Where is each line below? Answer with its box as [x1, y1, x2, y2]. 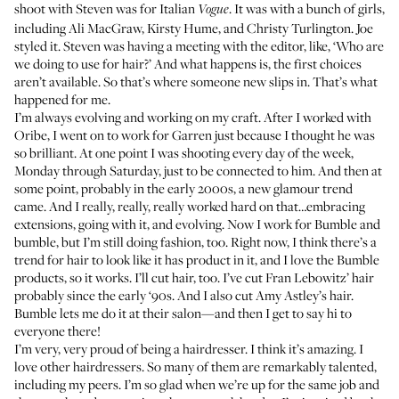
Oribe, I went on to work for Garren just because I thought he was [14, 126, 375, 143]
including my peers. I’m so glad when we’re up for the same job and [14, 375, 379, 393]
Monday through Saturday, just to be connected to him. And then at [14, 161, 382, 179]
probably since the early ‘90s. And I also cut [14, 286, 256, 304]
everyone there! [14, 322, 101, 339]
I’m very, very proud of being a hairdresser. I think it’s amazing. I [14, 339, 363, 357]
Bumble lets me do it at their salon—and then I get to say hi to [14, 304, 352, 322]
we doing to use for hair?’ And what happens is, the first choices [14, 54, 362, 72]
